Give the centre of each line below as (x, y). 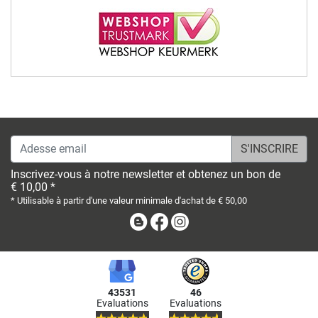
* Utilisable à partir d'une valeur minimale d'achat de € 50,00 (129, 200)
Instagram (216, 221)
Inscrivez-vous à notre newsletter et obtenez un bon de (146, 174)
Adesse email (43, 143)
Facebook (194, 221)
